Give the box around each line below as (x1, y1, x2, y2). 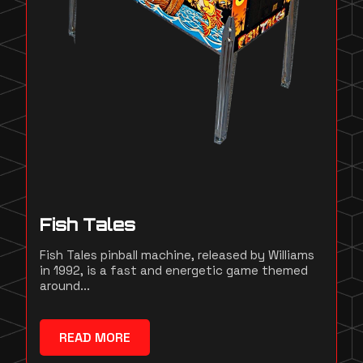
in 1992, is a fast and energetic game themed (40, 263, 308, 279)
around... (40, 278, 90, 294)
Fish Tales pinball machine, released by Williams (40, 247, 314, 263)
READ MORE (59, 329, 130, 347)
